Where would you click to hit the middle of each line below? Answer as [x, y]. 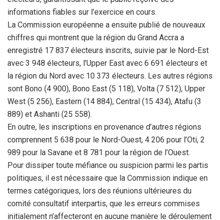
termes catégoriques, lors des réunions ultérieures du [99, 191]
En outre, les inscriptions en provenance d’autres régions [104, 127]
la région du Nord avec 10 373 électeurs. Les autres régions [110, 76]
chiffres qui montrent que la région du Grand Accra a [96, 38]
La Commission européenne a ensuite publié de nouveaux [106, 25]
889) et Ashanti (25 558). [50, 114]
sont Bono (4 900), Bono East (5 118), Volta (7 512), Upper [106, 89]
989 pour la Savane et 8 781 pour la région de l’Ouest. [99, 152]
